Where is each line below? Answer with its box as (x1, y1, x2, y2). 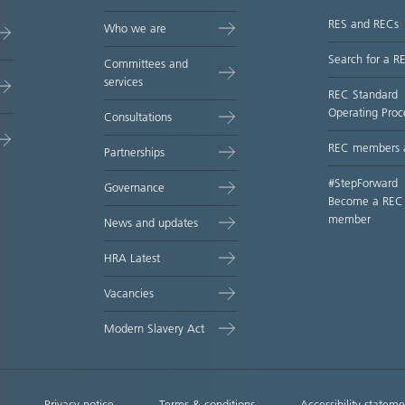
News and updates (104, 216, 199, 230)
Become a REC (327, 194, 403, 208)
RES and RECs (327, 17, 399, 31)
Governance (104, 181, 165, 194)
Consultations (104, 110, 173, 124)
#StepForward (327, 176, 398, 190)
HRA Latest (104, 251, 161, 265)
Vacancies (104, 287, 155, 300)
